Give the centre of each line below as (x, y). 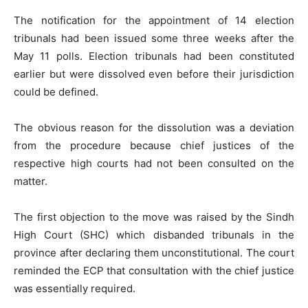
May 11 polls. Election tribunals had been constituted (154, 56)
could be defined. (56, 92)
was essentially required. (75, 288)
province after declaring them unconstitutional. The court (154, 253)
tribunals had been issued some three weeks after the (154, 38)
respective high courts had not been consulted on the (154, 163)
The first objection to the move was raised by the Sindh (154, 217)
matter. (31, 181)
